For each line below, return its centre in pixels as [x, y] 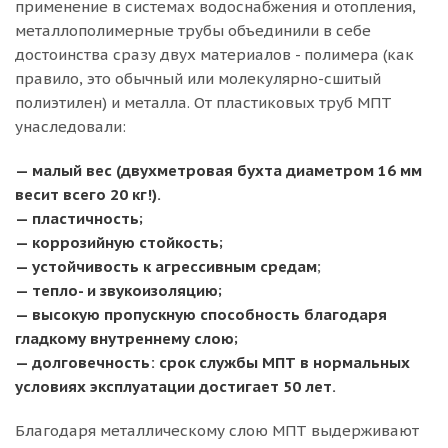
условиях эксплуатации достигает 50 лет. [175, 386]
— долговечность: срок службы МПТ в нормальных [212, 362]
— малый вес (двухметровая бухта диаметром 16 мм [218, 170]
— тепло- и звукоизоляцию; [118, 290]
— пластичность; [79, 218]
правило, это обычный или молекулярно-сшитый [198, 78]
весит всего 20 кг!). [88, 194]
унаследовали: [70, 126]
